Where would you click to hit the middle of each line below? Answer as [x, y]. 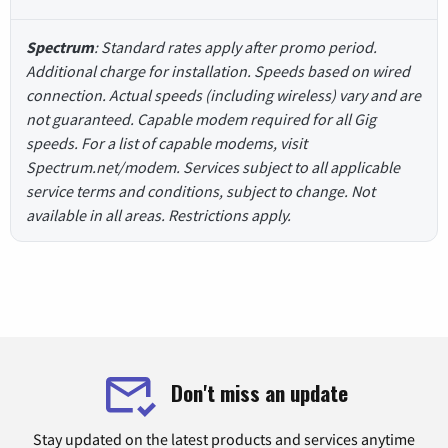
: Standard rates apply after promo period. [235, 47]
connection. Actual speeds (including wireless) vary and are [223, 95]
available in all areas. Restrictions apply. [158, 215]
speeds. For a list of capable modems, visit [166, 143]
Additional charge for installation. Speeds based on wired [218, 71]
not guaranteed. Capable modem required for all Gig [201, 119]
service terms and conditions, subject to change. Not [200, 191]
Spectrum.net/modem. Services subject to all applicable [213, 167]
